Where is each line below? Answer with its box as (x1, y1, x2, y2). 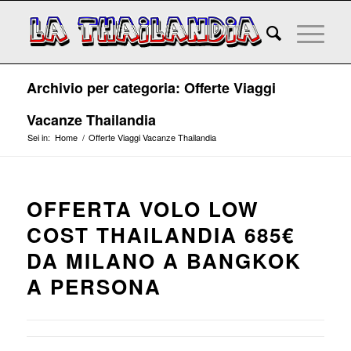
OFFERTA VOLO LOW (26, 194, 259, 223)
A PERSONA (26, 272, 161, 301)
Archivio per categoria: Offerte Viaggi (26, 78, 276, 98)
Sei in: (27, 131, 50, 143)
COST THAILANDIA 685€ (26, 220, 295, 249)
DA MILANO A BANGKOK (26, 246, 302, 275)
